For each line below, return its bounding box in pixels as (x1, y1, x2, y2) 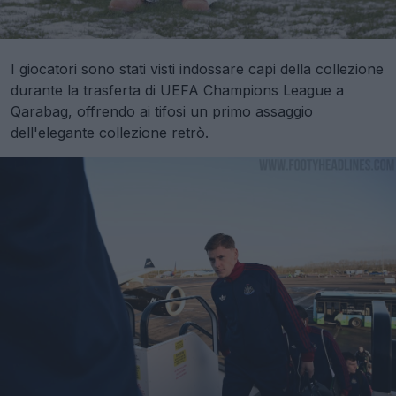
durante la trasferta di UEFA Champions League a (11, 81, 344, 99)
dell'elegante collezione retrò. (11, 124, 209, 141)
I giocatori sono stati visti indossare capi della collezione (11, 60, 384, 78)
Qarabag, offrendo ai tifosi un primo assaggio (11, 103, 313, 120)
